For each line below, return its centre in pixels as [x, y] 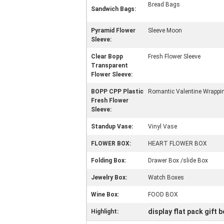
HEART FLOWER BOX [177, 143]
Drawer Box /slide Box [178, 160]
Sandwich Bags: [113, 9]
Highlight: [105, 211]
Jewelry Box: [109, 177]
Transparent [109, 65]
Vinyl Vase [162, 126]
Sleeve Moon [165, 30]
